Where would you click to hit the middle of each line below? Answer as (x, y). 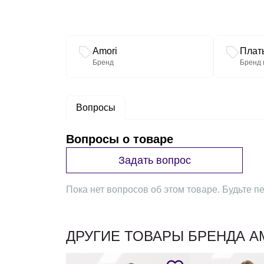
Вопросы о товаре (120, 139)
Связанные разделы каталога (131, 40)
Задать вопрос (154, 160)
